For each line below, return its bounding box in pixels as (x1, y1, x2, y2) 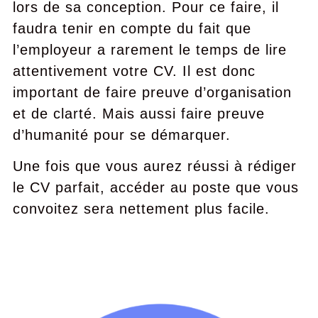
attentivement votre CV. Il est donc (12, 63, 256, 79)
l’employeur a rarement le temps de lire (12, 42, 287, 57)
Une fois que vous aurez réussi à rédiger (12, 158, 297, 174)
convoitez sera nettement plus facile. (12, 201, 270, 216)
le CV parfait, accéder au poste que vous (12, 180, 299, 195)
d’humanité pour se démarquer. (12, 127, 231, 143)
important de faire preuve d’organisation (12, 84, 292, 100)
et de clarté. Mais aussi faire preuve (12, 106, 265, 121)
